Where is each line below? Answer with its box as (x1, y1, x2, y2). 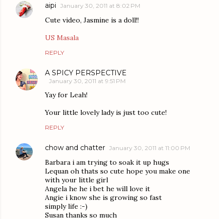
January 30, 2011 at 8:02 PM (60, 1, 140, 9)
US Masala (45, 33, 79, 42)
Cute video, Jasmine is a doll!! (45, 15, 139, 24)
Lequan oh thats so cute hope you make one (45, 166, 190, 175)
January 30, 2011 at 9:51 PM (49, 77, 126, 85)
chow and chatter (45, 143, 105, 152)
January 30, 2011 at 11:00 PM (109, 144, 190, 152)
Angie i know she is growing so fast (45, 193, 162, 202)
